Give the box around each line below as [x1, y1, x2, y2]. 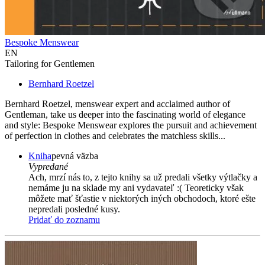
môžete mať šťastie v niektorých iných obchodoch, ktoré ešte [28, 193, 256, 204]
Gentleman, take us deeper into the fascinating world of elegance [5, 109, 245, 120]
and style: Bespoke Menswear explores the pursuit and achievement [5, 120, 257, 131]
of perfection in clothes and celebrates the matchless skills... [5, 131, 225, 141]
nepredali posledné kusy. [28, 204, 120, 215]
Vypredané [28, 161, 68, 172]
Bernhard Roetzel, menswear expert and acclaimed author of [5, 99, 230, 109]
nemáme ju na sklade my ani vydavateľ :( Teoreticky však [28, 183, 244, 193]
